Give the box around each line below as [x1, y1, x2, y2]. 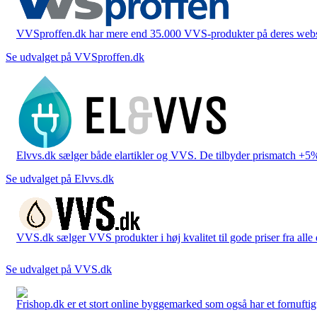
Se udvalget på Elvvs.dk [6, 172, 114, 185]
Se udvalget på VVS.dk [6, 263, 112, 275]
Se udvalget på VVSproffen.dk [6, 50, 144, 63]
